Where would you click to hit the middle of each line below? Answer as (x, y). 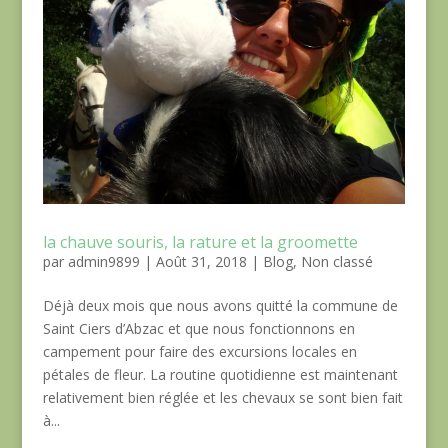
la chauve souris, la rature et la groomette (200, 242)
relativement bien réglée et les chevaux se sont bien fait (222, 398)
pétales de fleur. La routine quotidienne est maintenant (220, 375)
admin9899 (103, 262)
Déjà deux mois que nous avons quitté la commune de (220, 306)
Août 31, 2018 (201, 262)
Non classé (336, 262)
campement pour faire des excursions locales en (199, 352)
